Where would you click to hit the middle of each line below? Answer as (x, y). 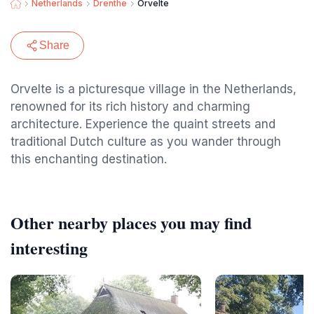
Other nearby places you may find (131, 223)
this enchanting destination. (89, 159)
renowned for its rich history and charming (130, 107)
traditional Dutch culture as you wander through (146, 142)
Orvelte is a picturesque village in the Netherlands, (153, 89)
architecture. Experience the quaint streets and (143, 124)
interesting (49, 248)
